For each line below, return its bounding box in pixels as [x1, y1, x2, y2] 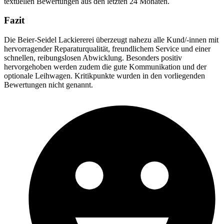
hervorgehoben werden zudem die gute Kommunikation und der [4, 62, 206, 71]
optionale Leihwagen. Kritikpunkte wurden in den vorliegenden [4, 71, 205, 80]
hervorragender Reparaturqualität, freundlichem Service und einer [4, 44, 210, 53]
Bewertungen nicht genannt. [4, 80, 93, 89]
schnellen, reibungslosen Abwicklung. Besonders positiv [4, 53, 182, 62]
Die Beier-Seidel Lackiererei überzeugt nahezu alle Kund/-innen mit [4, 35, 218, 44]
